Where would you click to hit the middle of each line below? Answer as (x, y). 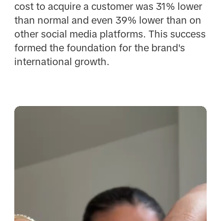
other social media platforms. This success (110, 34)
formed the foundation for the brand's (99, 48)
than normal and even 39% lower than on (108, 20)
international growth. (62, 61)
